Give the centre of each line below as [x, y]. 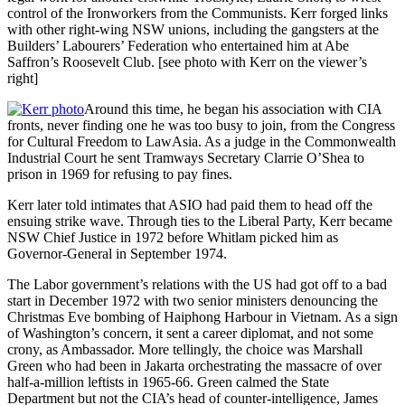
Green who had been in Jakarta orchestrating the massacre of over [194, 365]
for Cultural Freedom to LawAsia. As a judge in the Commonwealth [202, 141]
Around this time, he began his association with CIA [233, 108]
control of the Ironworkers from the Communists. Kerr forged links [198, 13]
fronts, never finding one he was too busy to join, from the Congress [201, 125]
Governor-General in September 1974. [117, 253]
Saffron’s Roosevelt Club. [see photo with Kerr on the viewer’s [187, 61]
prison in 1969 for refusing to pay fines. [120, 174]
